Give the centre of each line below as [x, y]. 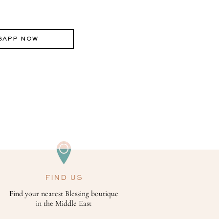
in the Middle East [64, 204]
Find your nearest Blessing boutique [64, 194]
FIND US [64, 177]
